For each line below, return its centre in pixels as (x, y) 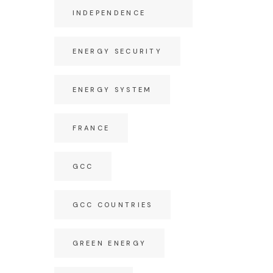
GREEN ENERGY (109, 243)
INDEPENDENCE (109, 13)
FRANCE (91, 128)
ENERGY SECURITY (117, 51)
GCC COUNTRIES (112, 205)
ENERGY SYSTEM (112, 90)
